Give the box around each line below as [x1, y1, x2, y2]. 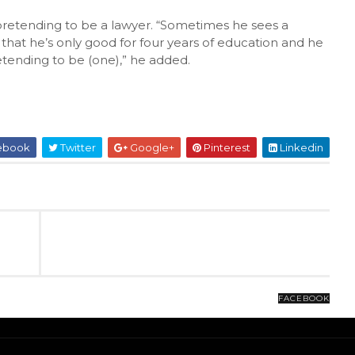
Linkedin [277, 140, 323, 154]
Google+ [127, 140, 174, 154]
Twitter [57, 140, 96, 154]
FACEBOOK [277, 292, 330, 303]
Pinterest [200, 140, 250, 154]
